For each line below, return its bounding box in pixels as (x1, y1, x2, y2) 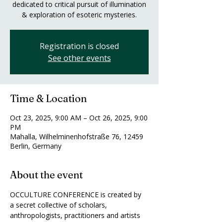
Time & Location (10, 92, 87, 105)
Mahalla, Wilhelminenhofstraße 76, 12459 (10, 132, 143, 141)
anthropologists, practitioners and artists (10, 211, 142, 220)
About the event (10, 168, 83, 181)
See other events (48, 53, 111, 63)
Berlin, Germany (10, 141, 61, 151)
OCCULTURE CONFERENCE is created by (10, 190, 143, 199)
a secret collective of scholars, (10, 200, 109, 210)
